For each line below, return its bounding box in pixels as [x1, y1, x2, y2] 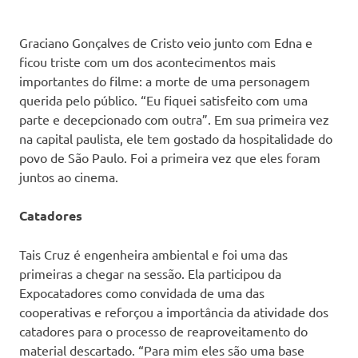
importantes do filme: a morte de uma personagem [19, 73, 310, 89]
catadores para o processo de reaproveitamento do [19, 323, 308, 340]
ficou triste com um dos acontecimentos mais [19, 54, 276, 70]
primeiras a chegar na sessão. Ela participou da [19, 265, 281, 282]
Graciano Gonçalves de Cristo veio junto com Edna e [19, 34, 312, 51]
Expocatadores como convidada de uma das [19, 284, 265, 301]
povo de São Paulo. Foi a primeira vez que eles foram [19, 149, 320, 166]
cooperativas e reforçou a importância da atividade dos [19, 304, 328, 320]
